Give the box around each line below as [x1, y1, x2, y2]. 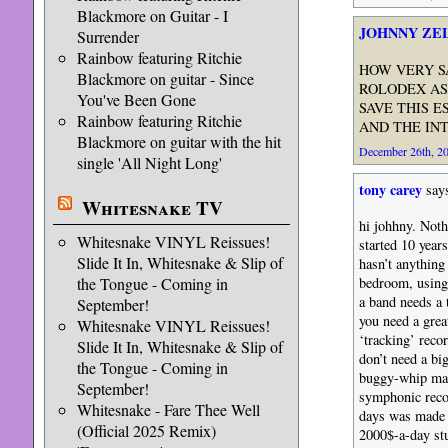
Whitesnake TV [81, 194, 223, 222]
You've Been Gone [76, 89, 196, 110]
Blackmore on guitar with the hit [76, 131, 281, 152]
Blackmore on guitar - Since [76, 68, 254, 89]
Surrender [76, 26, 139, 47]
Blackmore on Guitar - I [76, 5, 228, 26]
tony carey [358, 178, 422, 200]
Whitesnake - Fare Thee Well [76, 399, 260, 420]
